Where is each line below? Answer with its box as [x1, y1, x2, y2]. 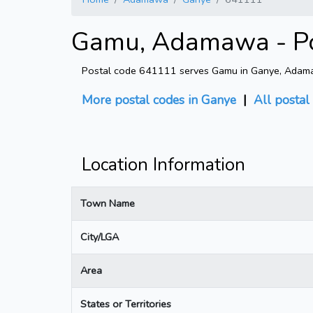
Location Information [82, 152, 245, 177]
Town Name [80, 196, 135, 210]
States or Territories [80, 296, 171, 311]
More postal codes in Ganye [82, 91, 236, 108]
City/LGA [80, 229, 119, 244]
